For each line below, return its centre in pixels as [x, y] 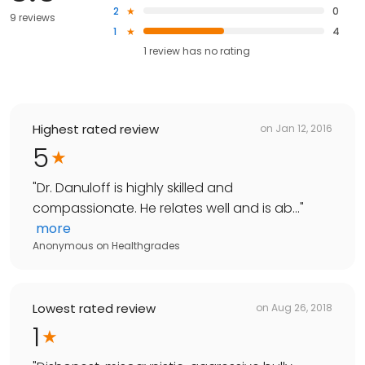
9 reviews [33, 18]
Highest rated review [96, 129]
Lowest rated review [94, 308]
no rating [228, 51]
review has [176, 51]
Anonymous [63, 245]
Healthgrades [146, 245]
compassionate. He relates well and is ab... [166, 208]
